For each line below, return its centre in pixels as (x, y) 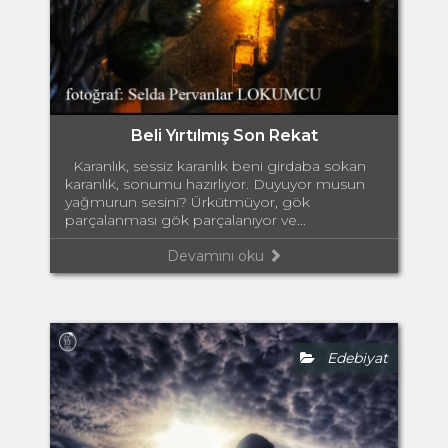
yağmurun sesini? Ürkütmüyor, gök (187, 201)
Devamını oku (217, 255)
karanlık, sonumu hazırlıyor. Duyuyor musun (215, 183)
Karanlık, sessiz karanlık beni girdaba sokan (215, 165)
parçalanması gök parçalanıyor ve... (185, 219)
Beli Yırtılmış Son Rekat (224, 135)
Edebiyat (351, 357)
